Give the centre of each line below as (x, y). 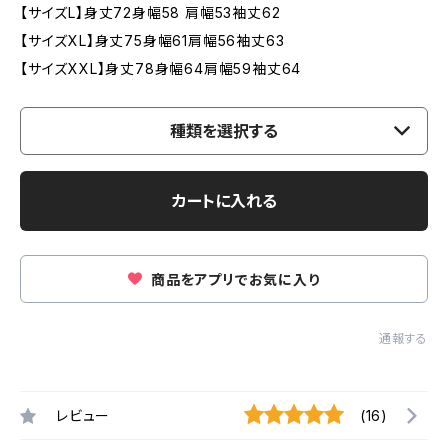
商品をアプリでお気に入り (233, 279)
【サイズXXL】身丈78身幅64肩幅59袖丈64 (161, 68)
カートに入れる (224, 201)
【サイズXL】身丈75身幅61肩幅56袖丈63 (152, 40)
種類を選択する (224, 131)
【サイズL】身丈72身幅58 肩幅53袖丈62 (150, 12)
